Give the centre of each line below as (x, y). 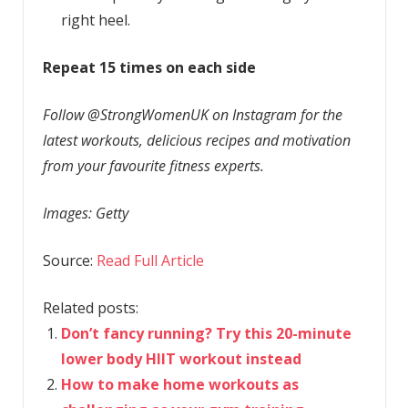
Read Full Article (150, 260)
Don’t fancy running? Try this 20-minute (206, 333)
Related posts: (90, 307)
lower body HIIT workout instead (181, 358)
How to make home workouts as (179, 384)
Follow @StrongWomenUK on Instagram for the (192, 114)
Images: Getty (85, 213)
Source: (69, 260)
